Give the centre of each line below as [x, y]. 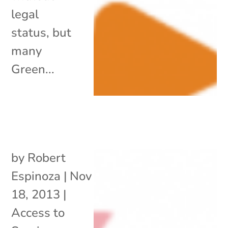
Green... [33, 69]
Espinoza [36, 176]
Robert [47, 158]
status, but [41, 32]
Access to [38, 212]
